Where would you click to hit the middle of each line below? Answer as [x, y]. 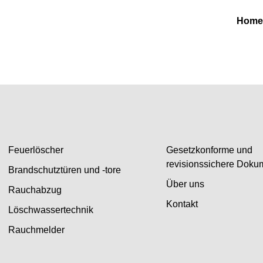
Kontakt [182, 204]
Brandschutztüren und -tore [65, 170]
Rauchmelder [37, 230]
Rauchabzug [35, 190]
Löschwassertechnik [51, 210]
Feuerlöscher [36, 150]
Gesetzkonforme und [209, 150]
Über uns [185, 184]
